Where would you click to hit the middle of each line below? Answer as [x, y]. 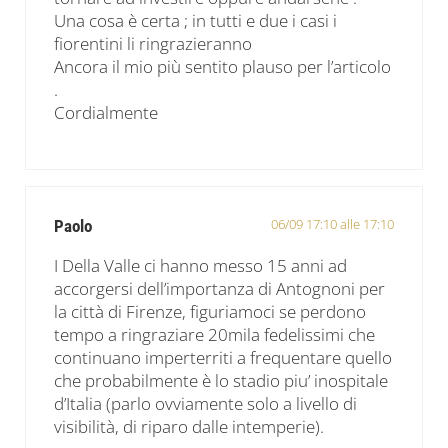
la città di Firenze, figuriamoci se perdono [210, 312]
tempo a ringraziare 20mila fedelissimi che [215, 335]
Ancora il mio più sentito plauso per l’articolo [223, 67]
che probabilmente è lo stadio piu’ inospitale [221, 381]
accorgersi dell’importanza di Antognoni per [220, 289]
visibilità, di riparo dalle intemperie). [189, 427]
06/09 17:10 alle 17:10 [332, 224]
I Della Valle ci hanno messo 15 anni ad [201, 266]
